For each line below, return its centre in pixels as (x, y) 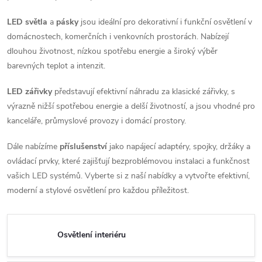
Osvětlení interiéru (92, 235)
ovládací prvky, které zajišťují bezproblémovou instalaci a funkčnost (128, 161)
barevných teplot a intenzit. (56, 65)
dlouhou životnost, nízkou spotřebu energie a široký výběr (112, 51)
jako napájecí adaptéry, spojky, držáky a (180, 146)
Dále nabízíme (32, 146)
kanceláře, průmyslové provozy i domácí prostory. (96, 120)
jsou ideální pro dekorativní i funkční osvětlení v (166, 22)
